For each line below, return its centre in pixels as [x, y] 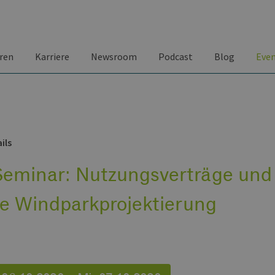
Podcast [176, 56]
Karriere [52, 56]
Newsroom [114, 56]
